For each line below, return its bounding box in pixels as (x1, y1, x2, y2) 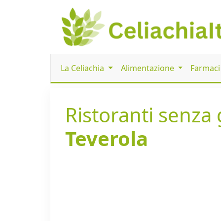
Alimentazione (120, 63, 176, 74)
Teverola (65, 125, 148, 152)
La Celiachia (61, 63, 106, 74)
